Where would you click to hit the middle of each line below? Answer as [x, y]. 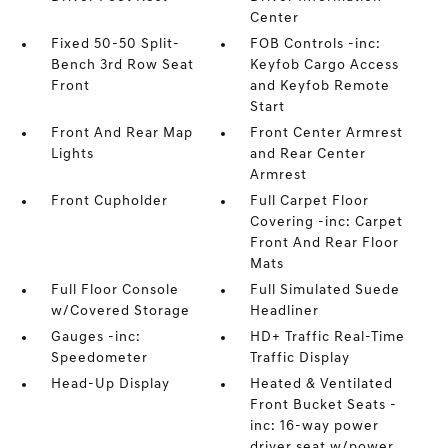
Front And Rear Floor [325, 243]
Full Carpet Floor [310, 201]
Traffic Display [300, 358]
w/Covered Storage [120, 311]
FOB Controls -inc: [316, 44]
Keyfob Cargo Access [325, 65]
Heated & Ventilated [322, 384]
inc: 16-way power [315, 426]
